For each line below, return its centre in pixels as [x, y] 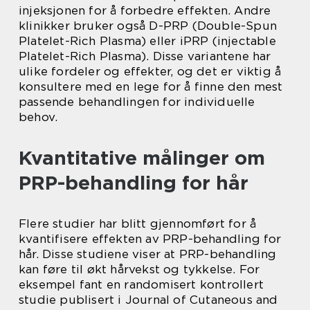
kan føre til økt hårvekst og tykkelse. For [139, 269]
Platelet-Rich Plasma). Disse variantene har [145, 56]
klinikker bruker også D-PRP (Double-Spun [148, 25]
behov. [38, 117]
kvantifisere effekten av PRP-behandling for [150, 238]
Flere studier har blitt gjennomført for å [138, 223]
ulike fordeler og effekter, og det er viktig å [150, 71]
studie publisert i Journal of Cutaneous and [148, 299]
